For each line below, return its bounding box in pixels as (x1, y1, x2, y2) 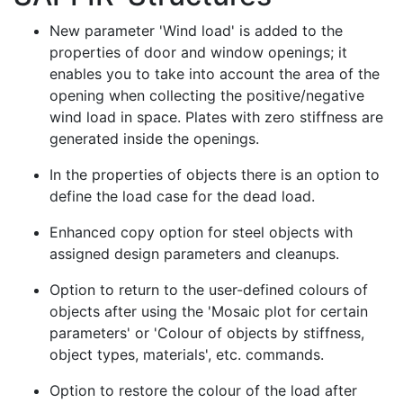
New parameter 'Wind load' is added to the (49, 21, 343, 40)
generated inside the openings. (49, 129, 259, 148)
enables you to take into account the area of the (49, 64, 380, 83)
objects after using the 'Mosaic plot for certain (49, 301, 368, 320)
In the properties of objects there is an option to (49, 165, 380, 184)
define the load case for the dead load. (49, 186, 315, 205)
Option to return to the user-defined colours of (49, 280, 368, 299)
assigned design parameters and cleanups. (49, 244, 339, 263)
